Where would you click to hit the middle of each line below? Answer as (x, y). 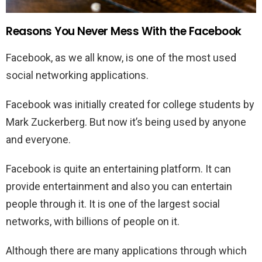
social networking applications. (77, 75)
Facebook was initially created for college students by (130, 105)
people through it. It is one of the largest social (113, 204)
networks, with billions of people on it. (93, 222)
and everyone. (38, 140)
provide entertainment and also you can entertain (119, 187)
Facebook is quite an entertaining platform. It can (118, 169)
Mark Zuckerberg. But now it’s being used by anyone (126, 122)
